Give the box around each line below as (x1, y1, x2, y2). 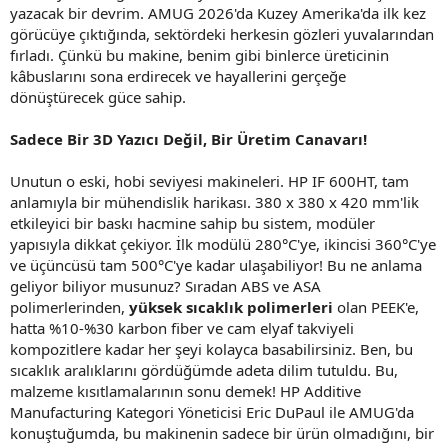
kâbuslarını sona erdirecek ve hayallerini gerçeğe (10, 65, 346, 86)
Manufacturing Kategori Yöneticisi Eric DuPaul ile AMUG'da (10, 401, 414, 422)
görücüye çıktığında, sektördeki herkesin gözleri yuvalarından (10, 23, 434, 44)
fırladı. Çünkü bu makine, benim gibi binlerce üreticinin (10, 44, 389, 65)
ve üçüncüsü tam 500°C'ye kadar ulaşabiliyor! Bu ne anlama (10, 254, 422, 275)
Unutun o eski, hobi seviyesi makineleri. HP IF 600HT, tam (10, 170, 409, 191)
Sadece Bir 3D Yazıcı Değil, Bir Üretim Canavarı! (10, 128, 367, 149)
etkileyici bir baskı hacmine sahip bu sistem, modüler (10, 212, 375, 233)
